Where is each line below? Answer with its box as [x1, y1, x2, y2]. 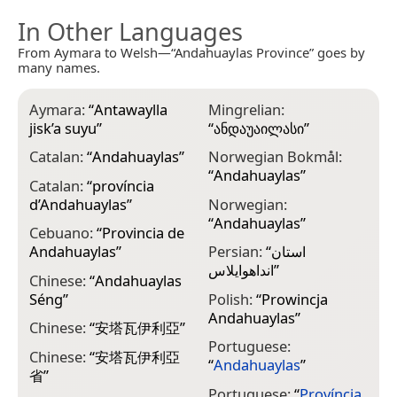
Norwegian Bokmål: [207, 146, 342, 167]
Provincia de [102, 222, 184, 244]
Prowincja [261, 288, 328, 309]
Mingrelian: [207, 98, 284, 120]
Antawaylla [94, 98, 167, 120]
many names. [18, 58, 100, 76]
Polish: [207, 288, 256, 309]
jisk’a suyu [29, 117, 97, 138]
